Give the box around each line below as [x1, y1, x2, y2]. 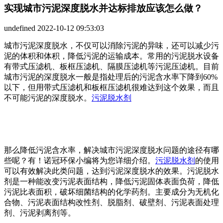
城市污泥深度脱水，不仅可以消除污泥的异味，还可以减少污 [4, 41, 219, 50]
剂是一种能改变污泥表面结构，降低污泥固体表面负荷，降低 [4, 177, 219, 186]
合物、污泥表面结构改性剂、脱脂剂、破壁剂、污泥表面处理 [4, 198, 219, 207]
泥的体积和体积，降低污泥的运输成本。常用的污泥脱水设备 [4, 52, 219, 61]
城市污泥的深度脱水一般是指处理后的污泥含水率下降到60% [4, 73, 218, 82]
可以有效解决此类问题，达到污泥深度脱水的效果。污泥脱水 [4, 167, 219, 176]
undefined [4, 24, 35, 33]
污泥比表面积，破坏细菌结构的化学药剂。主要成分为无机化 [4, 188, 219, 197]
